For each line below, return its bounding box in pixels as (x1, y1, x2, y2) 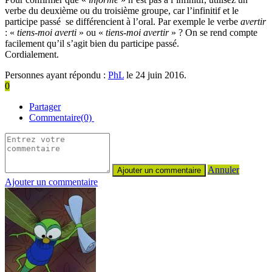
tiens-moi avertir (106, 27, 169, 38)
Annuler (208, 164, 239, 175)
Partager (29, 101, 61, 112)
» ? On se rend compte (169, 27, 257, 38)
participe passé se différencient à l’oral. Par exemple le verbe (5, 16, 240, 27)
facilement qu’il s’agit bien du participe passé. (5, 38, 179, 49)
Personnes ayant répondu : (5, 69, 108, 80)
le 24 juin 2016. (124, 69, 186, 80)
